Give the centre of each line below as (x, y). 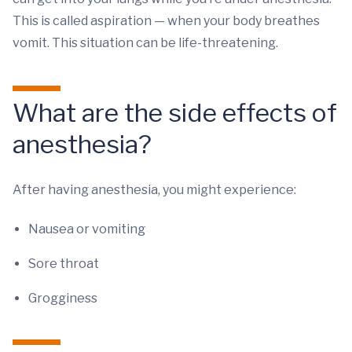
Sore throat (64, 264)
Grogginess (63, 298)
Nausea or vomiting (87, 229)
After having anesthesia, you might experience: (154, 190)
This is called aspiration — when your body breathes (166, 21)
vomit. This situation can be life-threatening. (145, 43)
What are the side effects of (175, 113)
